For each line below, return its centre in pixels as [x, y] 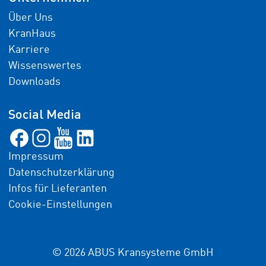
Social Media [45, 114]
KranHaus [32, 34]
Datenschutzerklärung [61, 173]
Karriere [29, 50]
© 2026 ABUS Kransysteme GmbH [133, 253]
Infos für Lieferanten [57, 189]
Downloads [34, 82]
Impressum [36, 157]
